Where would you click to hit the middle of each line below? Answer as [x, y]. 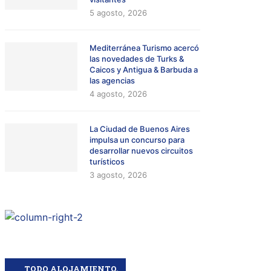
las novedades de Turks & [137, 59]
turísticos [107, 162]
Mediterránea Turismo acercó [145, 48]
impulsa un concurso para [137, 140]
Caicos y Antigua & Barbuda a [144, 70]
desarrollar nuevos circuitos [142, 151]
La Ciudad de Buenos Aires [140, 129]
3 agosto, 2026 [119, 175]
